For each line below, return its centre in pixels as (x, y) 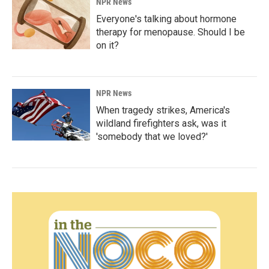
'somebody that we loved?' (152, 137)
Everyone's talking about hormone (166, 19)
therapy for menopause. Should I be (171, 32)
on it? (107, 45)
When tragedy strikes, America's (163, 110)
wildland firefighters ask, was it (161, 123)
